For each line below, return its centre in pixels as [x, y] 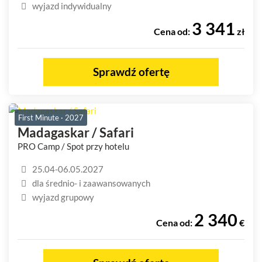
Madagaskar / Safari [76, 132]
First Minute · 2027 [51, 117]
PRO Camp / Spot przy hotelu [73, 146]
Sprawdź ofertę [131, 71]
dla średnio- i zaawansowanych [91, 183]
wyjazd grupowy [63, 197]
